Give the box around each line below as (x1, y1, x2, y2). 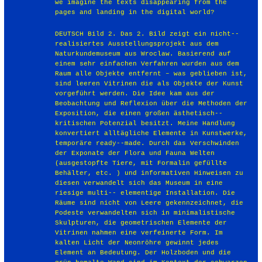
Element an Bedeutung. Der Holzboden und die (55, 249, 232, 256)
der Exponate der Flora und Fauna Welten (55, 149, 215, 157)
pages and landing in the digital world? (55, 8, 215, 16)
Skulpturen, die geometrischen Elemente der (55, 219, 227, 226)
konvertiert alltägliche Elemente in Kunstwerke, (55, 129, 248, 137)
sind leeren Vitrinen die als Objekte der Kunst (55, 80, 244, 87)
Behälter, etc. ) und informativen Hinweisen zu (55, 169, 244, 177)
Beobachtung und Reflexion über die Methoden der (55, 99, 248, 107)
